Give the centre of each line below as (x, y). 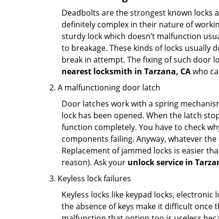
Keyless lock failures (94, 178)
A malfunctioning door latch (109, 88)
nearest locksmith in (102, 71)
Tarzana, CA (167, 71)
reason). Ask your (95, 162)
